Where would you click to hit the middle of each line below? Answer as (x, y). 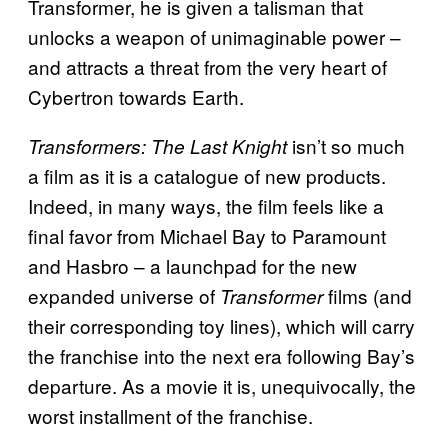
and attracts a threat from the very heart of (207, 66)
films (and (367, 295)
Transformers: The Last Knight (157, 145)
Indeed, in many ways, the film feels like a (206, 205)
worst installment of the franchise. (170, 415)
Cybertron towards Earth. (136, 96)
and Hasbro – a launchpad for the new (192, 265)
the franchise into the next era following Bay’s (221, 355)
